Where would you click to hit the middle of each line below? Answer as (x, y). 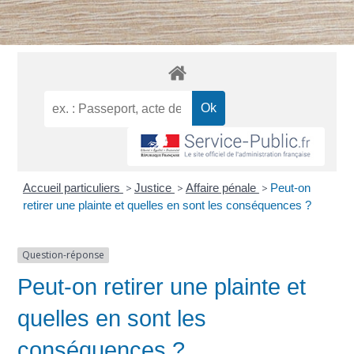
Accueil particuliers (73, 188)
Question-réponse (64, 255)
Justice (154, 188)
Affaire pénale (222, 188)
